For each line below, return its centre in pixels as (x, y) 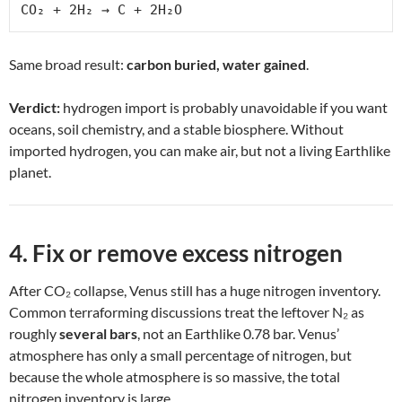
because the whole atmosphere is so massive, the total (175, 376)
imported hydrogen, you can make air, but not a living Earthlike (200, 150)
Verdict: (35, 107)
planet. (30, 171)
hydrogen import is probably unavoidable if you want (224, 107)
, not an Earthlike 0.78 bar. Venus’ (238, 333)
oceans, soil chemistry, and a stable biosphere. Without (176, 128)
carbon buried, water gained (216, 64)
